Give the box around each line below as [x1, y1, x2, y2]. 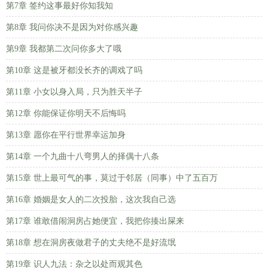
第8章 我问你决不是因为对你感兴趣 [6, 23, 138, 32]
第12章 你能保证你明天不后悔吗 [6, 109, 126, 118]
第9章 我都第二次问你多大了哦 [6, 44, 121, 53]
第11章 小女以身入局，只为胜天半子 [6, 87, 142, 96]
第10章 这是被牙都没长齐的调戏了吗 [6, 66, 142, 75]
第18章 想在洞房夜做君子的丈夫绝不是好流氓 [6, 238, 176, 247]
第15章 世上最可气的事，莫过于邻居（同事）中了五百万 [6, 173, 218, 182]
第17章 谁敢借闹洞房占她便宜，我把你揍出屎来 [6, 217, 184, 226]
